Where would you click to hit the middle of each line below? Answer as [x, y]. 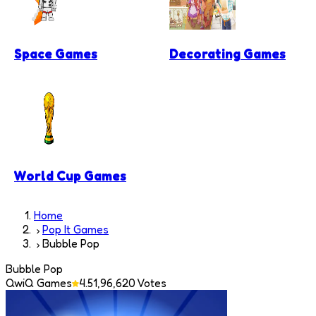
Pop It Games [75, 229]
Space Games [56, 53]
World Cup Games [70, 175]
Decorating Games [227, 53]
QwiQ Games [39, 282]
